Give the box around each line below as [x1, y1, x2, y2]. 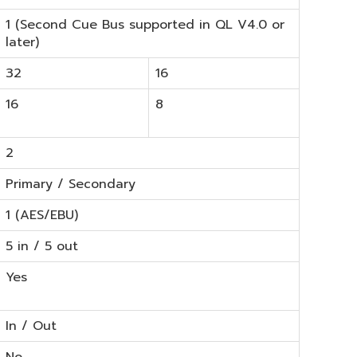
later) [6, 32, 39, 52]
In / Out [6, 316, 57, 335]
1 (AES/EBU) [6, 205, 78, 225]
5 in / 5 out [6, 236, 78, 256]
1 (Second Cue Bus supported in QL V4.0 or [6, 14, 284, 34]
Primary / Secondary [6, 174, 135, 194]
